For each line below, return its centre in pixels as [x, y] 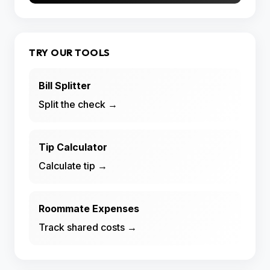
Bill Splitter [65, 86]
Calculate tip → [73, 166]
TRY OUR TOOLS [70, 53]
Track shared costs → [88, 228]
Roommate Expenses [89, 209]
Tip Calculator [73, 147]
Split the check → [78, 105]
